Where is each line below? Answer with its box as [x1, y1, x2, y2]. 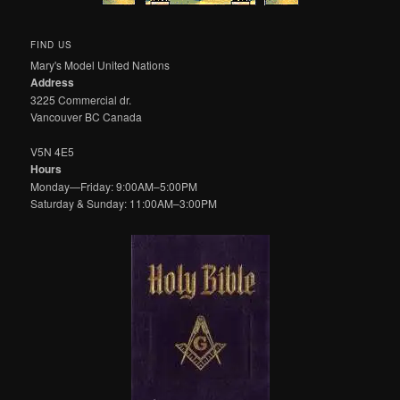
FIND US [30, 38, 73, 52]
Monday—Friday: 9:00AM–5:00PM [30, 178, 198, 194]
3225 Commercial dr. [30, 92, 132, 108]
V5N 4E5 [30, 143, 75, 159]
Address [30, 74, 75, 91]
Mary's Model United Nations [30, 57, 171, 73]
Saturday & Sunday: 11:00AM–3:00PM [30, 195, 218, 211]
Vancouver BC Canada [30, 109, 143, 125]
